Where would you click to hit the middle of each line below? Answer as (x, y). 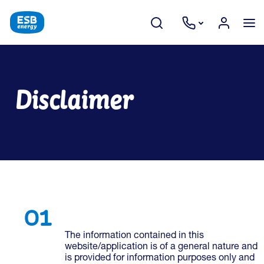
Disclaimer (73, 100)
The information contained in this (134, 236)
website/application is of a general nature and (161, 247)
